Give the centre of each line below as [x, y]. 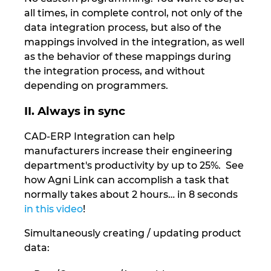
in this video [54, 209]
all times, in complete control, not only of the [133, 13]
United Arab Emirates [66, 40]
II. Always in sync [75, 111]
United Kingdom [53, 70]
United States [46, 101]
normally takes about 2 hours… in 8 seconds [131, 195]
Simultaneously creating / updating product [133, 233]
